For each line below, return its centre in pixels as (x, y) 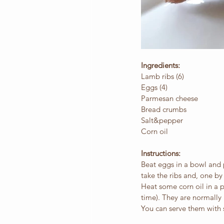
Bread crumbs (164, 109)
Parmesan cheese (169, 98)
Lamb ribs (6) (162, 76)
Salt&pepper (162, 120)
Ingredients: (160, 65)
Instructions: (161, 153)
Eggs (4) (154, 87)
